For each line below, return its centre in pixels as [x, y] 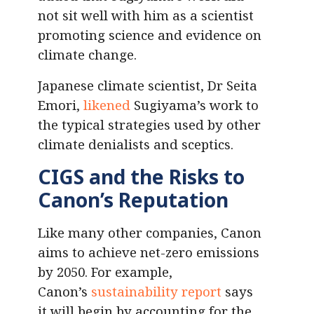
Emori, [61, 105]
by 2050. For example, [105, 272]
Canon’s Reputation [133, 200]
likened [107, 105]
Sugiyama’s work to [194, 105]
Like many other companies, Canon [150, 233]
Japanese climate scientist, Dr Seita [148, 86]
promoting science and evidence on [150, 35]
